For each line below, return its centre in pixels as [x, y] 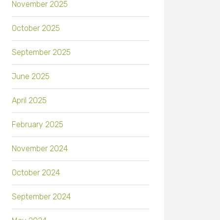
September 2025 [41, 53]
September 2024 [41, 197]
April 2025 [29, 101]
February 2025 [38, 125]
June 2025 [31, 77]
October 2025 [36, 28]
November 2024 [40, 149]
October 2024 [36, 173]
